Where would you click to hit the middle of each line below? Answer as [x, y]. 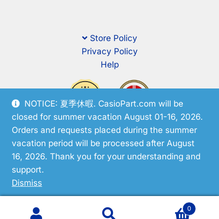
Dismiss [27, 183]
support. [28, 170]
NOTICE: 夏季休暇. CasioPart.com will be [104, 104]
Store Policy [113, 38]
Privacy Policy [109, 51]
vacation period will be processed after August [103, 143]
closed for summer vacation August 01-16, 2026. [108, 117]
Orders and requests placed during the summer [105, 130]
